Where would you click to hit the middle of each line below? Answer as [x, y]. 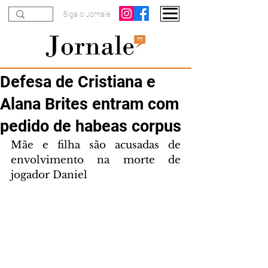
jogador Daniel [49, 175]
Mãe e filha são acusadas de [96, 145]
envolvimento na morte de [96, 160]
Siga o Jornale [87, 14]
